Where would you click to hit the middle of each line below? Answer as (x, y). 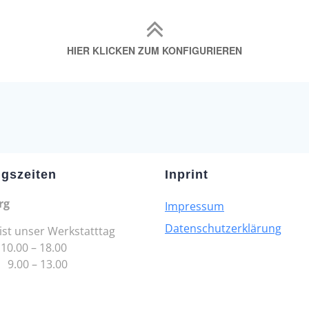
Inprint (186, 175)
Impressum (194, 207)
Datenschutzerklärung (223, 229)
